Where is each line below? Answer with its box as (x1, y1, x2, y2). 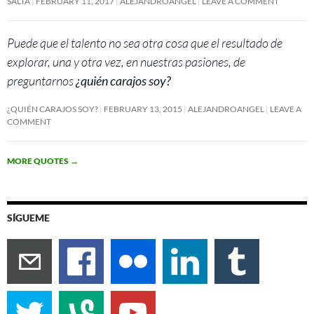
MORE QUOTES (7, 155, 70, 166)
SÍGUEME (7, 211, 50, 224)
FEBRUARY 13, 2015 (104, 103, 182, 114)
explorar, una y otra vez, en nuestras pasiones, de (7, 53, 245, 69)
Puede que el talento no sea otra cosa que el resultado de (7, 34, 282, 50)
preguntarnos (7, 72, 76, 88)
